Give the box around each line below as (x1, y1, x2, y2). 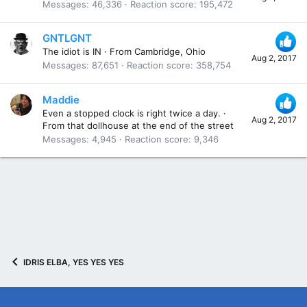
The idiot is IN (42, 46, 101, 58)
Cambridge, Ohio (134, 46, 206, 58)
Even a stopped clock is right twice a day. (42, 107, 221, 119)
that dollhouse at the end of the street (67, 119, 234, 131)
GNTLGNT (42, 32, 92, 45)
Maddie (42, 93, 79, 106)
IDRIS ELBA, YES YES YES (23, 256, 124, 267)
